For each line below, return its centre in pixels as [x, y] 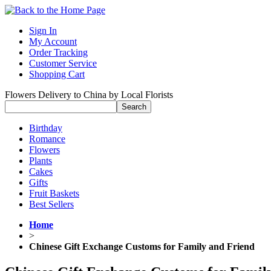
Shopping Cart [57, 74]
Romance [47, 139]
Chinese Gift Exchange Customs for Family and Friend [142, 247]
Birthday [46, 128]
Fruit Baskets [54, 193]
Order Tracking [58, 52]
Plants [41, 161]
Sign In [43, 31]
